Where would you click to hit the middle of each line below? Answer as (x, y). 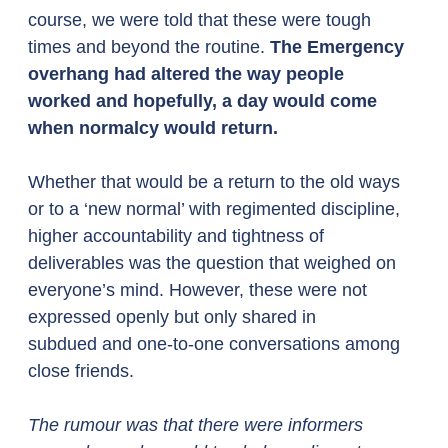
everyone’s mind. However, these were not (200, 290)
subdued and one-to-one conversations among (216, 344)
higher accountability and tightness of (178, 236)
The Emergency (339, 47)
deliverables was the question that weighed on (214, 263)
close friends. (83, 371)
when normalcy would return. (153, 128)
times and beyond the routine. (149, 47)
